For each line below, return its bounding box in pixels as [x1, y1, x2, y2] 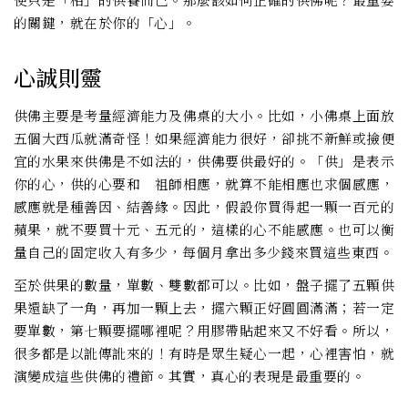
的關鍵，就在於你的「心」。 [14, 13, 197, 32]
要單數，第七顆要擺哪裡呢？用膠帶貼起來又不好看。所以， [14, 321, 394, 341]
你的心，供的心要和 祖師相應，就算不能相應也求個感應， [14, 174, 394, 194]
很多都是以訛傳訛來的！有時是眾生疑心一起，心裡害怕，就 [14, 343, 394, 363]
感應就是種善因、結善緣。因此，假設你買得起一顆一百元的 [14, 197, 394, 217]
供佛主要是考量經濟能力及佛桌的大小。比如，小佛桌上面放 [14, 106, 394, 126]
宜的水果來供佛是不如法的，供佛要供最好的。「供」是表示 [14, 151, 394, 171]
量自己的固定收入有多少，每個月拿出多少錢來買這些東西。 [14, 242, 393, 262]
